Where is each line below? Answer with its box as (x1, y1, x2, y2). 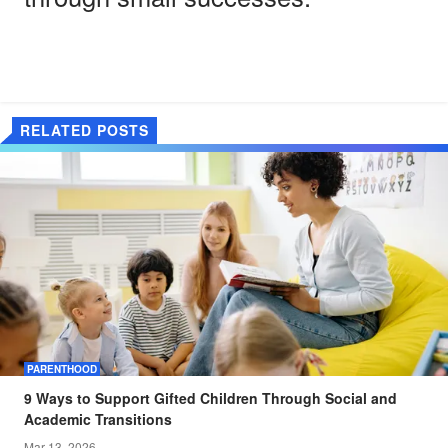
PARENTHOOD (27, 361, 97, 376)
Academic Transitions (24, 408, 172, 429)
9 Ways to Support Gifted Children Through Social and (24, 387, 397, 408)
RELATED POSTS (20, 119, 149, 140)
